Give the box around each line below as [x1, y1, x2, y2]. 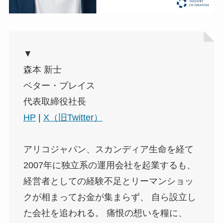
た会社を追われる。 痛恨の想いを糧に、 [23, 208, 187, 218]
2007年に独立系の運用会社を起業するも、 [23, 160, 196, 170]
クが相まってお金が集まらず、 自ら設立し [23, 192, 196, 202]
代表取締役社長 [23, 96, 86, 107]
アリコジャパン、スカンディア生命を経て [23, 144, 194, 154]
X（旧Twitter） [43, 112, 103, 122]
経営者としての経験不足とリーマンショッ [23, 176, 194, 186]
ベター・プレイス [23, 80, 95, 91]
